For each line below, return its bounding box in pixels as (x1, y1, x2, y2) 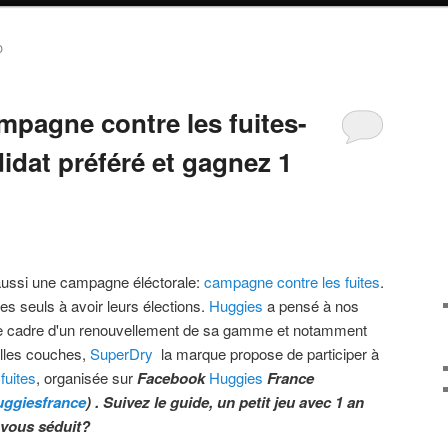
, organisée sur (36, 367, 137, 389)
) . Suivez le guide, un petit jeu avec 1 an (86, 391, 364, 414)
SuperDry (90, 343, 153, 365)
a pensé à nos (263, 295, 359, 317)
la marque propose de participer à (153, 343, 379, 365)
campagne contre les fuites (204, 271, 380, 293)
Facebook (137, 367, 209, 390)
